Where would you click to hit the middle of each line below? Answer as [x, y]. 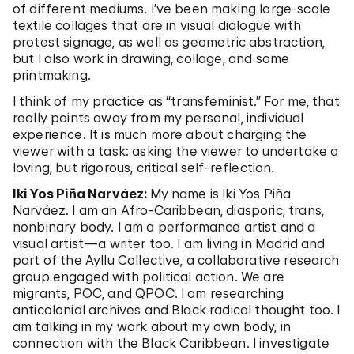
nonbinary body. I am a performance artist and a [164, 227]
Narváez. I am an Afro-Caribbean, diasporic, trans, [169, 210]
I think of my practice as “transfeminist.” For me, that [176, 101]
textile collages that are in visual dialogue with [157, 25]
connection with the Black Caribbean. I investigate [171, 343]
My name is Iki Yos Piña [220, 194]
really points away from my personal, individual [158, 118]
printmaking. [52, 75]
